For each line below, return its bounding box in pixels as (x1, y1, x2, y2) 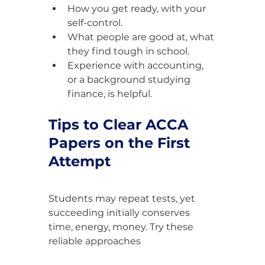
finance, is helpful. (67, 88, 152, 100)
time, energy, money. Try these (49, 221, 196, 233)
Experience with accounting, (67, 60, 206, 72)
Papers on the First (49, 134, 194, 152)
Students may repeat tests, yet (49, 193, 198, 205)
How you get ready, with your (67, 3, 208, 15)
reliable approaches (49, 235, 141, 247)
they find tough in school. (67, 46, 189, 57)
